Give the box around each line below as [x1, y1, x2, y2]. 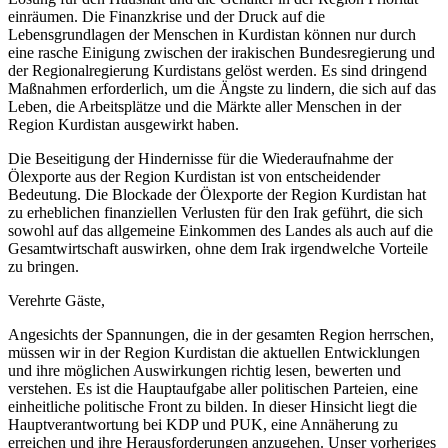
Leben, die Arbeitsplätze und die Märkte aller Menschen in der [8, 97, 401, 115]
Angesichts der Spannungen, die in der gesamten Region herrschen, [8, 325, 434, 343]
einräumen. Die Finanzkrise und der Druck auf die [8, 7, 325, 25]
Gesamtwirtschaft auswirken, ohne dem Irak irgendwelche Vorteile [8, 239, 428, 257]
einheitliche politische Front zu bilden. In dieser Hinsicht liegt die [8, 397, 417, 415]
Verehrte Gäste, [8, 291, 105, 309]
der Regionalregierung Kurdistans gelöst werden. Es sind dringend [8, 61, 427, 79]
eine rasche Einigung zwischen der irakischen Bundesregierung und [8, 43, 435, 61]
